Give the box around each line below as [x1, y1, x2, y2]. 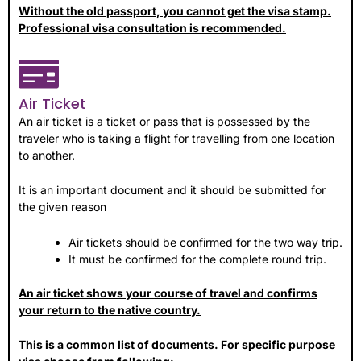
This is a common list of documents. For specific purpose [19, 338, 335, 352]
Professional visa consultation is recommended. [19, 20, 286, 35]
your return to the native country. [19, 302, 201, 317]
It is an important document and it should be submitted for [19, 183, 326, 197]
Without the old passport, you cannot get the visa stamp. [19, 3, 331, 18]
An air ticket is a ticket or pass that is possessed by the [19, 114, 310, 128]
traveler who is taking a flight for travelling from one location [19, 131, 334, 145]
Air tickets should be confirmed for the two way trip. [68, 234, 342, 249]
